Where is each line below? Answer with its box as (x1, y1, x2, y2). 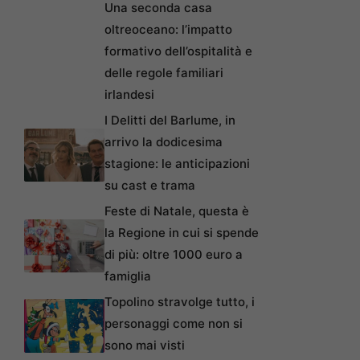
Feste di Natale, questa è (104, 203, 249, 219)
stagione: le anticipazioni (104, 156, 250, 172)
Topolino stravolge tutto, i (104, 294, 255, 310)
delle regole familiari (104, 65, 223, 81)
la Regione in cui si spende (104, 225, 259, 241)
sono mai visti (104, 337, 185, 354)
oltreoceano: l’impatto (104, 22, 232, 38)
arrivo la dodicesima (104, 134, 223, 150)
